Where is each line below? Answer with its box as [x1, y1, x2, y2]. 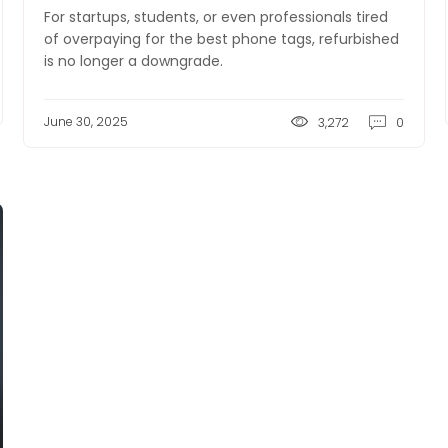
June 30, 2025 [44, 113, 129, 130]
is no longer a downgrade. [44, 51, 224, 71]
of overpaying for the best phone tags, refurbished [44, 29, 400, 49]
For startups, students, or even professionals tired [44, 7, 389, 27]
